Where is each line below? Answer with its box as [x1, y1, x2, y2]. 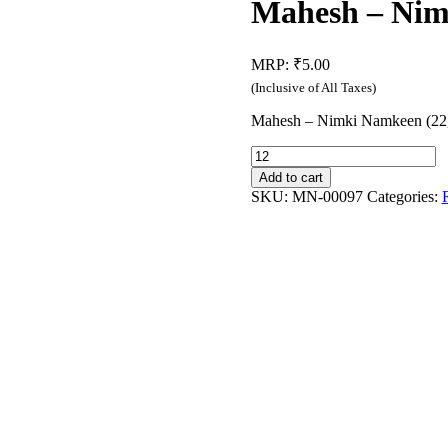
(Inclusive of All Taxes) [250, 81, 376, 96]
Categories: [366, 188, 442, 206]
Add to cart [258, 170, 323, 186]
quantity [249, 235, 301, 253]
